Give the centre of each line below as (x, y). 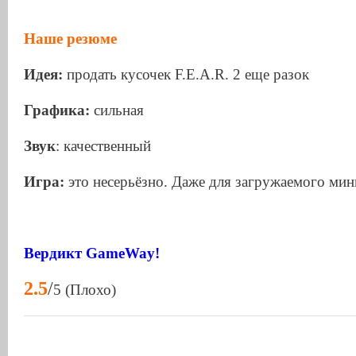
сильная (119, 110)
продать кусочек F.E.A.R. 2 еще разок (186, 75)
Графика (54, 110)
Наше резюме (70, 39)
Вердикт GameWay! (92, 253)
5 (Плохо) (85, 290)
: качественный (103, 146)
